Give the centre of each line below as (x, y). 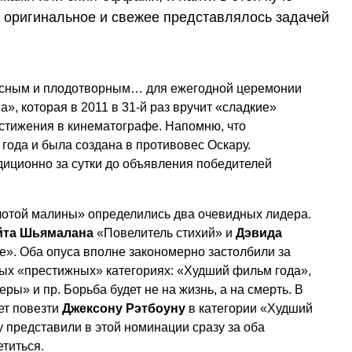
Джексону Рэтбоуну (124, 308)
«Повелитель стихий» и (165, 233)
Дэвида (259, 233)
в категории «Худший (249, 308)
